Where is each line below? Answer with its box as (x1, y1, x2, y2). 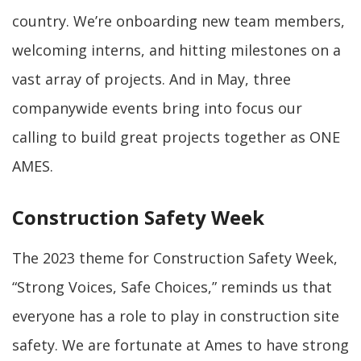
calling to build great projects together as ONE (12, 127, 340, 147)
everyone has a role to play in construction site (12, 306, 339, 326)
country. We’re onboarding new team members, (12, 11, 345, 31)
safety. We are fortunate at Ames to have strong (12, 335, 349, 355)
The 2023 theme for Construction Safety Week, (12, 248, 338, 268)
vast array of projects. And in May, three (12, 69, 291, 89)
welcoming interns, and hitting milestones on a (12, 40, 341, 60)
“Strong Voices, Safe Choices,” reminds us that (12, 277, 332, 297)
